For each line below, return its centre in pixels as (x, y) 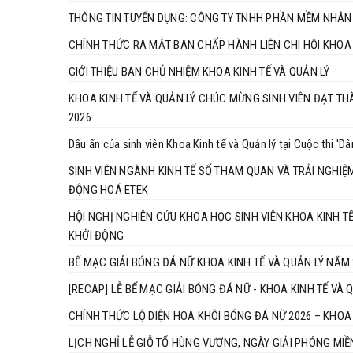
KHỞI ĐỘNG (97, 235)
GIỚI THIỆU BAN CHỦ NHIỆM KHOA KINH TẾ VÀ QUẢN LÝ (199, 71)
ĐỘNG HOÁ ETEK (109, 190)
